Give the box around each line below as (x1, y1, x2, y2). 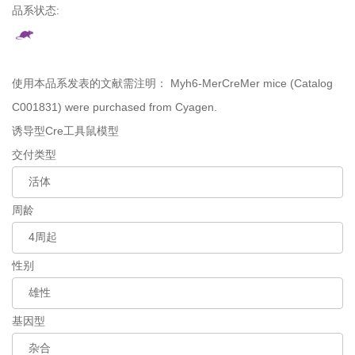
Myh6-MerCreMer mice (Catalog (170, 77, 333, 90)
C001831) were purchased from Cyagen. (12, 101, 217, 113)
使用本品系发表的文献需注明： (12, 77, 170, 90)
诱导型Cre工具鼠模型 (12, 124, 119, 137)
